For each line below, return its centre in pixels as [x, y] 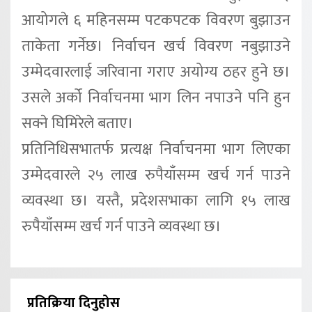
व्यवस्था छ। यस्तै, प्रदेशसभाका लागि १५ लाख [156, 201]
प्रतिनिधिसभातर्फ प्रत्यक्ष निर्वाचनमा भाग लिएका [156, 150]
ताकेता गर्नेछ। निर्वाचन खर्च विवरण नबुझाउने [156, 47]
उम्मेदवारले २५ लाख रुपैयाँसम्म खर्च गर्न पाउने [156, 175]
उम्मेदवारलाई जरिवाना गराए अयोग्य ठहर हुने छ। [156, 72]
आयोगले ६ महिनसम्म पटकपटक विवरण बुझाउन [156, 21]
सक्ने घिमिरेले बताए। [78, 124]
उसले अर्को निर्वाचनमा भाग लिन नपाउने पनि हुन [156, 98]
